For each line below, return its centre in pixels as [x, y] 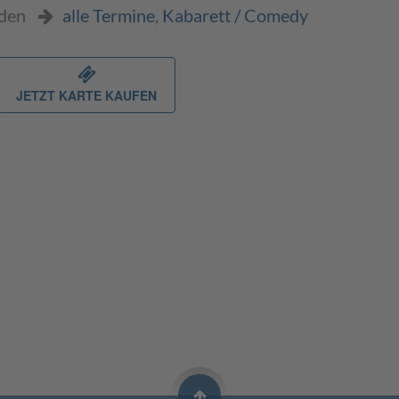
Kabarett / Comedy [235, 15]
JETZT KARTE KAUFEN [86, 95]
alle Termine [109, 15]
